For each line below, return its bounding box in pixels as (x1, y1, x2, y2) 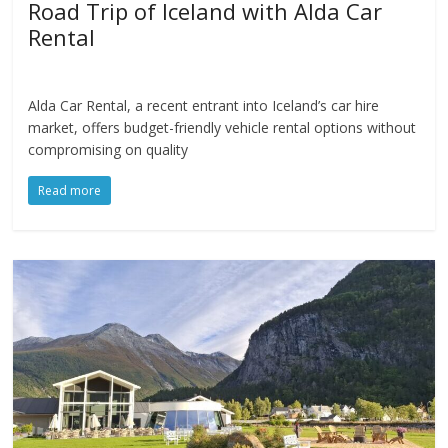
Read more (38, 181, 102, 199)
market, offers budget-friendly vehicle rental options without (28, 117, 417, 137)
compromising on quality (28, 139, 189, 159)
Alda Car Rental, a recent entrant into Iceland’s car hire (28, 95, 380, 115)
